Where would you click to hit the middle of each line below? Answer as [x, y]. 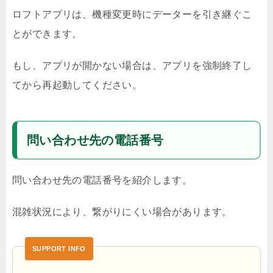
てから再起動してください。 [77, 85]
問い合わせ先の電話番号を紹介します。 [102, 180]
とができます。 [47, 34]
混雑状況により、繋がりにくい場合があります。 [122, 212]
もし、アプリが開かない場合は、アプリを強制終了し [132, 66]
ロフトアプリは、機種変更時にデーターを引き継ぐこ [132, 14]
